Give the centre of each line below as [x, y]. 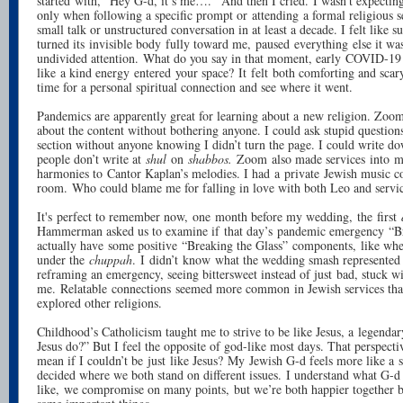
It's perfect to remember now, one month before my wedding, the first [219, 217]
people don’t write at [91, 159]
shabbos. [212, 159]
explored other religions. [99, 303]
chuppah [111, 260]
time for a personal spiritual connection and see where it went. [195, 87]
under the [63, 260]
